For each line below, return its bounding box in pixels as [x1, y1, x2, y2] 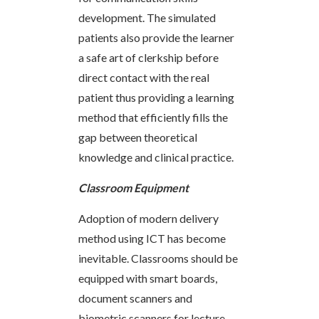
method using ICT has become [78, 231, 226, 245]
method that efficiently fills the [78, 110, 228, 124]
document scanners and [78, 291, 192, 305]
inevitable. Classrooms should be [78, 251, 238, 265]
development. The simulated [78, 10, 216, 24]
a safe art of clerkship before [78, 50, 219, 64]
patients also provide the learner [78, 30, 234, 44]
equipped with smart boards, [78, 271, 217, 285]
